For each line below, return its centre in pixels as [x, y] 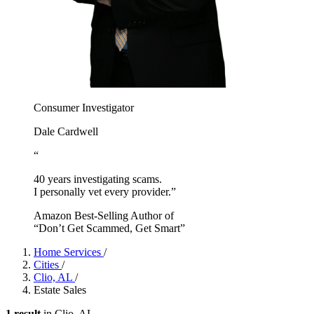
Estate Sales [60, 289]
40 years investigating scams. [98, 179]
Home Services [69, 252]
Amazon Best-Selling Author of [104, 215]
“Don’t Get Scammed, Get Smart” [109, 228]
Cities [48, 264]
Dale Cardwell [66, 131]
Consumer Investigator [84, 107]
